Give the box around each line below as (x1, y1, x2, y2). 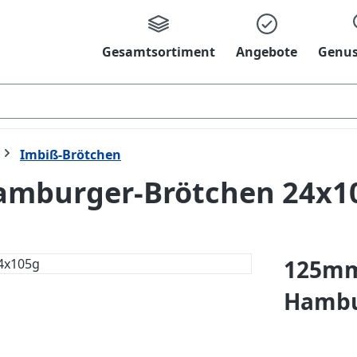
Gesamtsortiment (102, 43, 215, 61)
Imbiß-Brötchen (20, 146, 121, 163)
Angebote (236, 43, 297, 61)
